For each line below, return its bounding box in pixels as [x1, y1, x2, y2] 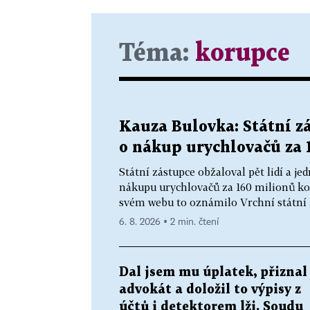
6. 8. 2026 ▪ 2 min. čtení [119, 217, 219, 227]
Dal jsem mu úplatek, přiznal [119, 266, 307, 278]
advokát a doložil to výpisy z [119, 283, 301, 295]
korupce [195, 42, 290, 65]
